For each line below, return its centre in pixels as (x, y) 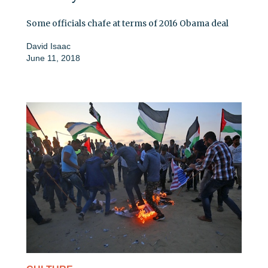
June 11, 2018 (53, 58)
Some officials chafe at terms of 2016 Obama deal (127, 23)
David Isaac (48, 46)
